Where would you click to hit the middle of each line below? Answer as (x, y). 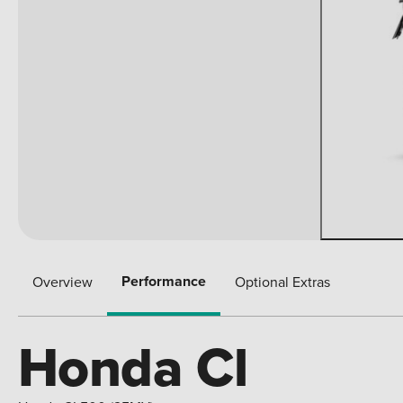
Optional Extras (282, 281)
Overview (63, 281)
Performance (164, 281)
